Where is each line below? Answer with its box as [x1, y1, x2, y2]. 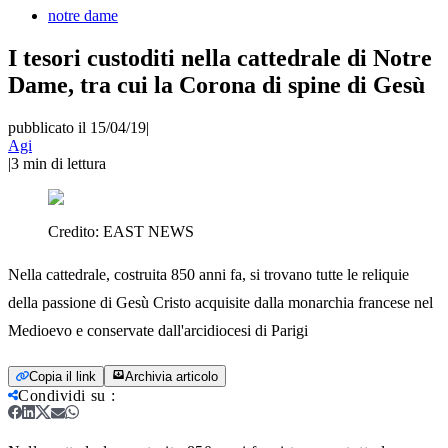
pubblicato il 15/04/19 [8, 118, 146, 136]
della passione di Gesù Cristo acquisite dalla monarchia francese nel [8, 293, 433, 311]
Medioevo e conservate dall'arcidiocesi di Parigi [8, 321, 308, 339]
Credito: [48, 222, 103, 240]
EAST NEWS [103, 222, 194, 240]
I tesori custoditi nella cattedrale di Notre [8, 44, 432, 71]
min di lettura [23, 154, 106, 172]
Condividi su [18, 386, 106, 404]
